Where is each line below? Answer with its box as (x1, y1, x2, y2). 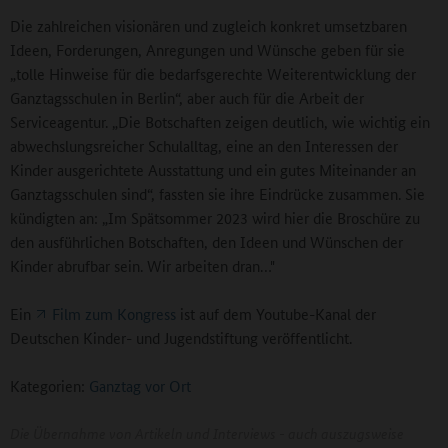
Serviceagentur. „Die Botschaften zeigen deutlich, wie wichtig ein (10, 110, 430, 132)
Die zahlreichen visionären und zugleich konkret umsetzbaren (10, 14, 407, 36)
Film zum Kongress (52, 302, 176, 324)
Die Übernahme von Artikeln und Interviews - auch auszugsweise (10, 422, 404, 443)
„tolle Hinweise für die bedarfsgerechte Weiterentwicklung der (10, 62, 416, 84)
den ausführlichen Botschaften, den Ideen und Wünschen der (10, 230, 403, 252)
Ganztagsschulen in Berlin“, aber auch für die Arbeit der (10, 86, 364, 108)
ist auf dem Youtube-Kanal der (176, 302, 376, 324)
